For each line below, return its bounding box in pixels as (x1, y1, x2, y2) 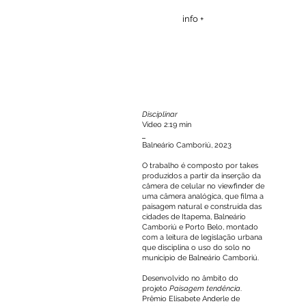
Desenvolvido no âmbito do (142, 274, 238, 283)
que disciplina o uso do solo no (142, 243, 251, 252)
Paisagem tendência (169, 284, 240, 293)
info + (182, 14, 204, 24)
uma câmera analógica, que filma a (142, 192, 264, 201)
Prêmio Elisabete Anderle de (142, 294, 240, 303)
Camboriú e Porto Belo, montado (142, 223, 258, 232)
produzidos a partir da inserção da (142, 171, 261, 180)
